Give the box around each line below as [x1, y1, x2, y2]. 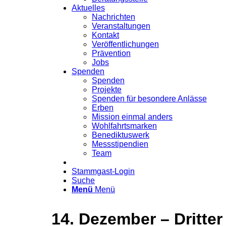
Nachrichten [92, 12, 135, 21]
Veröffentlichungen [92, 39, 159, 48]
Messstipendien [92, 139, 148, 148]
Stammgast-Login [72, 166, 135, 176]
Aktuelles [72, 3, 105, 12]
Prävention [92, 48, 131, 58]
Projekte [92, 85, 122, 94]
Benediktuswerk [92, 130, 149, 139]
